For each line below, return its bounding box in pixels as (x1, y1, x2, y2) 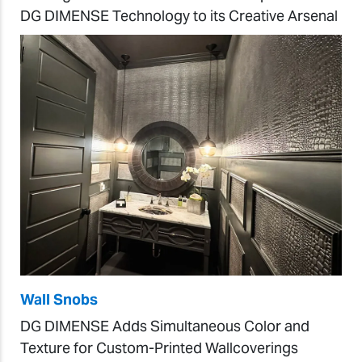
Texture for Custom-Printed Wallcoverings (20, 339, 298, 358)
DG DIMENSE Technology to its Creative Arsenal (20, 6, 338, 25)
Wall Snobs (20, 290, 98, 309)
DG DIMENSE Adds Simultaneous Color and (20, 317, 309, 336)
